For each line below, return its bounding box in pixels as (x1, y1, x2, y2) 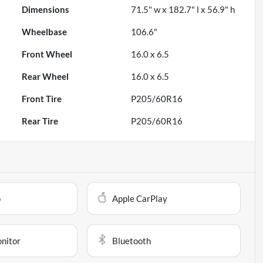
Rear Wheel (22, 71, 69, 82)
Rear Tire (22, 116, 59, 127)
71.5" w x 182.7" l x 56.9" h (131, 4, 235, 15)
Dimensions (22, 4, 70, 15)
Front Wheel (22, 49, 73, 60)
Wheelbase (22, 26, 68, 38)
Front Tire (22, 93, 62, 104)
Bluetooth (112, 235, 151, 247)
